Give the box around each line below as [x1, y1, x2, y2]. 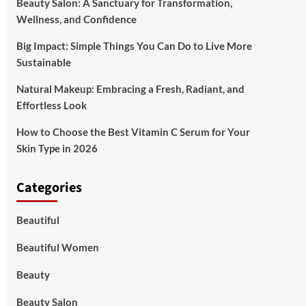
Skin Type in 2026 [16, 142, 98, 154]
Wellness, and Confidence [16, 13, 137, 25]
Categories [16, 178, 82, 197]
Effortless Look [16, 99, 87, 111]
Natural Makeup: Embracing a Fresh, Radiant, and [16, 83, 245, 95]
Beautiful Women [16, 241, 99, 253]
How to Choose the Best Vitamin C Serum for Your [16, 126, 250, 138]
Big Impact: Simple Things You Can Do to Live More [16, 40, 252, 52]
